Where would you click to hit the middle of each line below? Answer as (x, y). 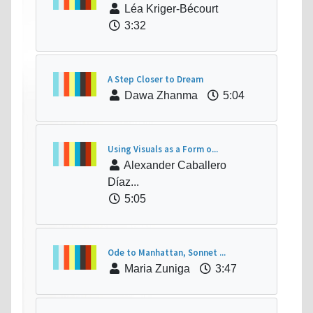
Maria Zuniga (156, 269)
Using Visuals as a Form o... (163, 150)
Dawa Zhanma (160, 96)
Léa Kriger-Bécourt (170, 9)
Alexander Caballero (174, 166)
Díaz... (123, 182)
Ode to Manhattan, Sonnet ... (167, 253)
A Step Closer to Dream (155, 80)
